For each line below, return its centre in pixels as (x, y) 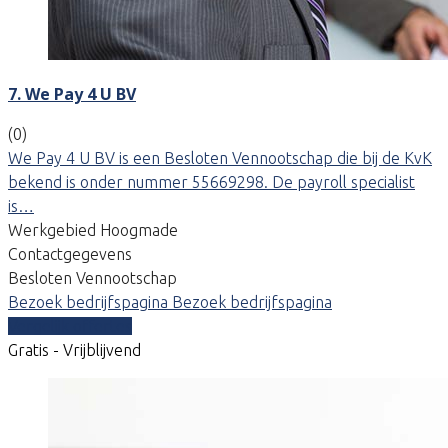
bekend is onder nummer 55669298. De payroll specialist (211, 181)
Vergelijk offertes (70, 325)
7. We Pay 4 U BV (72, 93)
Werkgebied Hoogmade (93, 229)
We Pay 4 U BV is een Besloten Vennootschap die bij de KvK (220, 157)
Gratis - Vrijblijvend (74, 349)
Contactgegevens (70, 253)
